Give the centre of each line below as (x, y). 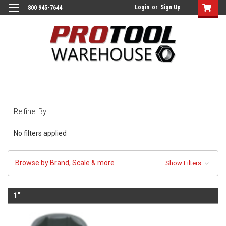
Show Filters (184, 163)
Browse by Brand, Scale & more (65, 163)
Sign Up (171, 7)
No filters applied (40, 133)
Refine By (30, 111)
